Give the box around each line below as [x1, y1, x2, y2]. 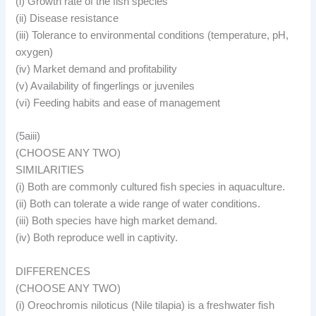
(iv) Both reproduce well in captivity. [16, 232, 178, 244]
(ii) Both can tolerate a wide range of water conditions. [16, 198, 261, 210]
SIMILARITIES [16, 164, 85, 176]
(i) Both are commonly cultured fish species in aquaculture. [16, 181, 286, 193]
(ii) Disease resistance [16, 12, 119, 24]
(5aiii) [16, 130, 41, 142]
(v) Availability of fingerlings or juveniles [16, 80, 195, 92]
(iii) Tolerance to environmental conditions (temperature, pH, [16, 29, 289, 41]
